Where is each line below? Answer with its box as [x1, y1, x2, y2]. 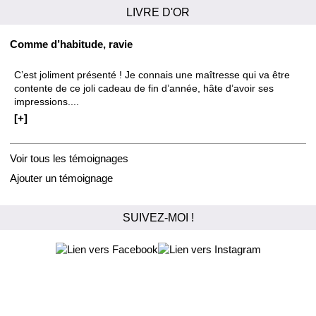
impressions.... [14, 96, 80, 107]
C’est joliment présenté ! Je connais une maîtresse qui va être [14, 69, 291, 80]
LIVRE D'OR [126, 5, 190, 18]
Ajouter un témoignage [9, 172, 113, 185]
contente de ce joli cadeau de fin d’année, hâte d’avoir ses [14, 83, 274, 94]
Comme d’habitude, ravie [9, 37, 133, 50]
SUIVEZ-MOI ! [122, 210, 194, 224]
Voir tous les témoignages [9, 152, 128, 165]
